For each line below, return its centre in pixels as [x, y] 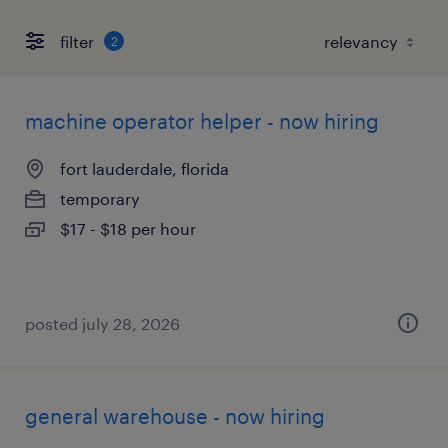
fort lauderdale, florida [144, 168]
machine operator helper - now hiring [202, 121]
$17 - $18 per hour [128, 228]
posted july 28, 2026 [102, 323]
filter [77, 41]
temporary [100, 198]
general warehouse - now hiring [175, 416]
